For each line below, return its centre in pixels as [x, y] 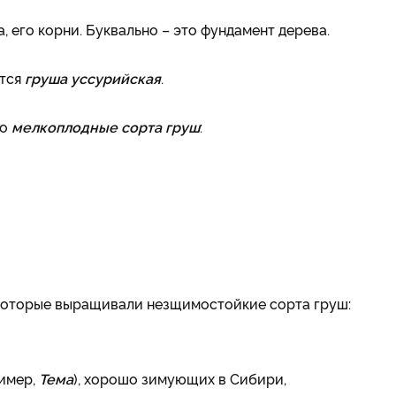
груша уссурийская [93, 78]
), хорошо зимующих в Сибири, [182, 378]
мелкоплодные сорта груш [106, 126]
